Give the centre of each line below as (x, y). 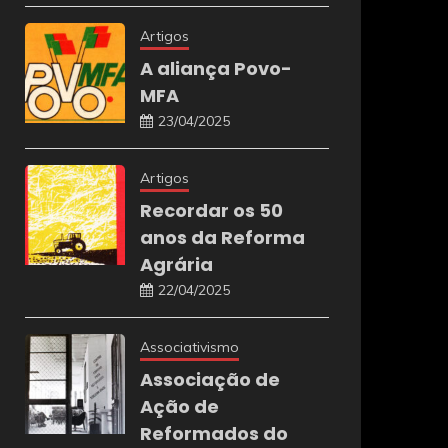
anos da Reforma (222, 237)
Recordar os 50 (211, 210)
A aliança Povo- (215, 68)
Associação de (209, 379)
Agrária (176, 264)
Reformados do (213, 433)
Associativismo (189, 346)
